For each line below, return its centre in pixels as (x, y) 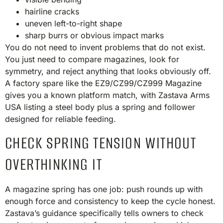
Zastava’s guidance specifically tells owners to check (104, 213)
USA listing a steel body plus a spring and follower (100, 107)
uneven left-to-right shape (73, 24)
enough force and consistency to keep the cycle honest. (110, 201)
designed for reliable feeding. (63, 119)
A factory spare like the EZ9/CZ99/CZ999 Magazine (103, 83)
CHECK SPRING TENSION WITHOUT (101, 143)
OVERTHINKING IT (54, 164)
